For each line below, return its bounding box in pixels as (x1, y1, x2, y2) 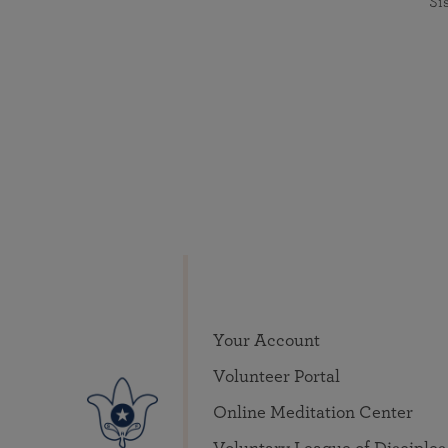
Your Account (213, 331, 320, 350)
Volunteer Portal (213, 367, 340, 386)
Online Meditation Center (213, 403, 413, 422)
